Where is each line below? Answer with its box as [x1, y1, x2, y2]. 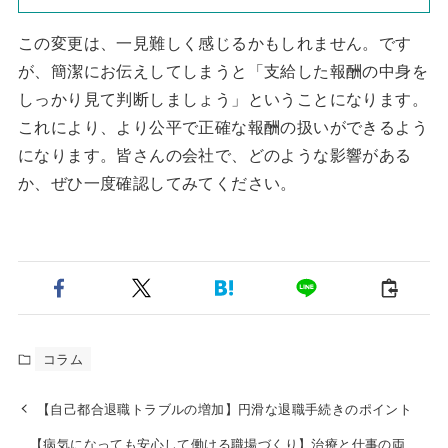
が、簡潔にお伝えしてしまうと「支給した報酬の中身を [17, 59, 428, 82]
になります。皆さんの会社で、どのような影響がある [17, 143, 412, 166]
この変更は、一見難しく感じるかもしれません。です [17, 31, 412, 54]
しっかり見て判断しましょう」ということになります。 [17, 87, 428, 110]
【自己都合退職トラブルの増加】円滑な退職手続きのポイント [37, 399, 413, 419]
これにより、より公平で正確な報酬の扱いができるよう [17, 115, 428, 138]
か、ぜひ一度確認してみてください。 [17, 171, 297, 194]
